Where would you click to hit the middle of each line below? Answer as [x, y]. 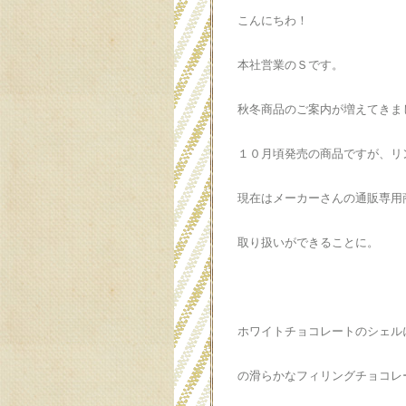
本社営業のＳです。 [290, 65]
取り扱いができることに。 [308, 242]
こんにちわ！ [273, 20]
